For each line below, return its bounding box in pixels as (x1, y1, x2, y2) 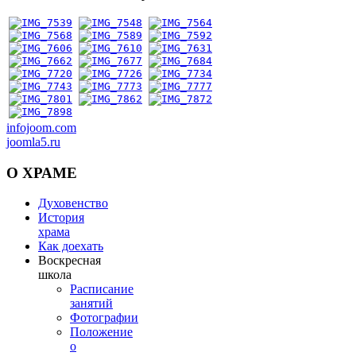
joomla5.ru (6, 135, 60, 149)
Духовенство (38, 196, 108, 211)
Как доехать (38, 239, 103, 253)
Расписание (70, 282, 133, 296)
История (38, 211, 84, 225)
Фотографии (70, 311, 138, 325)
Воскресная (38, 253, 101, 268)
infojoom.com (6, 121, 76, 134)
